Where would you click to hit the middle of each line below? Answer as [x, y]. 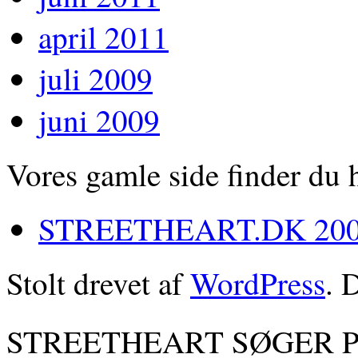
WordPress [258, 282]
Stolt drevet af [98, 282]
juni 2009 [99, 119]
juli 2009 [95, 78]
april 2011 [103, 36]
